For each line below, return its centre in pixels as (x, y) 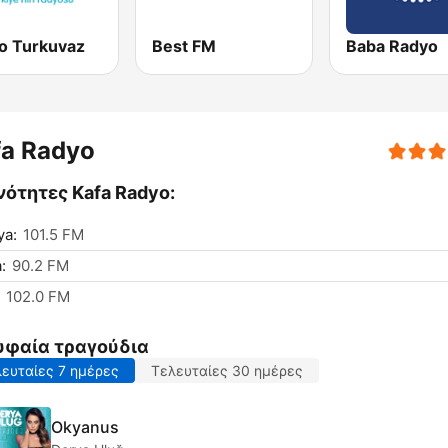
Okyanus (85, 426)
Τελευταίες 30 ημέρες (227, 371)
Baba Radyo (391, 46)
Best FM (184, 46)
